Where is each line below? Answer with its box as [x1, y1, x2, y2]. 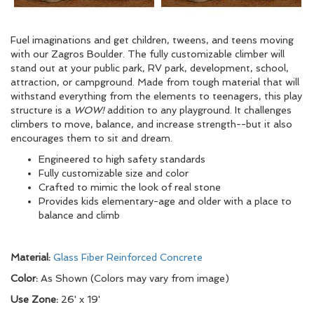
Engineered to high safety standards [39, 153, 205, 165]
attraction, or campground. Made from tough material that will [11, 76, 299, 88]
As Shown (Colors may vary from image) [41, 273, 229, 284]
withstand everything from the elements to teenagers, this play [11, 90, 302, 102]
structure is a [11, 104, 74, 116]
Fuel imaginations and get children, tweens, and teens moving [11, 34, 294, 46]
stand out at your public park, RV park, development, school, [11, 62, 289, 74]
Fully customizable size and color [39, 168, 189, 179]
